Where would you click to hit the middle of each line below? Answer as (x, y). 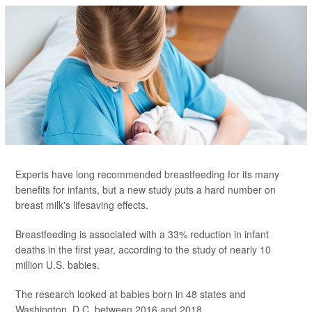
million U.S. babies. (57, 265)
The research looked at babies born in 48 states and (131, 294)
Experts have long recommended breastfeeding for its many (147, 174)
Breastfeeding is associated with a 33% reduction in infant (142, 234)
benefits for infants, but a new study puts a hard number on (146, 189)
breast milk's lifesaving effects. (82, 205)
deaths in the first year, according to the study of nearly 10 (143, 249)
